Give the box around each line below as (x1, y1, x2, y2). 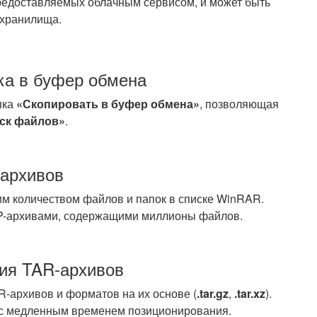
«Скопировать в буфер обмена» (16, 96, 200, 112)
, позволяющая (200, 96, 279, 112)
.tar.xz (234, 285, 265, 301)
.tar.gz (197, 285, 229, 301)
